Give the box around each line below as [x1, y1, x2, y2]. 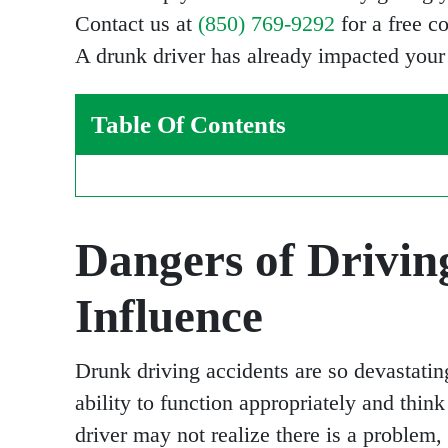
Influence [75, 290, 263, 343]
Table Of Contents [91, 110, 286, 138]
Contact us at [75, 12, 198, 37]
